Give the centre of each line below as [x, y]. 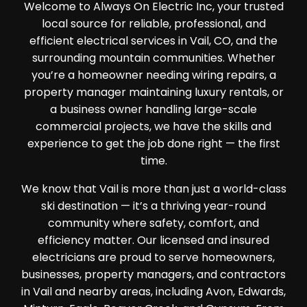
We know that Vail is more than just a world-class [153, 189]
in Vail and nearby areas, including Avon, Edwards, [153, 292]
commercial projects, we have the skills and [153, 126]
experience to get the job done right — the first [153, 144]
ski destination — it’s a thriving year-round [153, 206]
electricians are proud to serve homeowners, [153, 257]
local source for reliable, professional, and [153, 24]
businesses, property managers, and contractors [153, 274]
